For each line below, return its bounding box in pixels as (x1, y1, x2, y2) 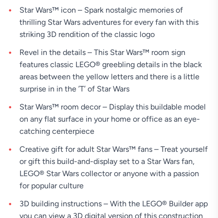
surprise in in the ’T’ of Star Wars (19, 84, 129, 94)
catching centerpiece (19, 127, 94, 136)
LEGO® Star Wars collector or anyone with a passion (19, 169, 199, 179)
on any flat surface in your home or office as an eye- (19, 114, 200, 124)
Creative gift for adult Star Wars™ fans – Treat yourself (19, 145, 208, 154)
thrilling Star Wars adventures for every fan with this (19, 18, 199, 27)
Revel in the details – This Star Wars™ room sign (19, 48, 185, 57)
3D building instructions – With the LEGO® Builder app (19, 199, 208, 209)
